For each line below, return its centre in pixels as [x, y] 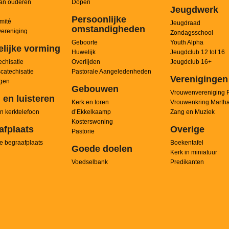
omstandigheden [108, 29]
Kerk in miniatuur [193, 152]
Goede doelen [102, 149]
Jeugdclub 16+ [191, 62]
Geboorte [84, 42]
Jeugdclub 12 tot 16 [197, 52]
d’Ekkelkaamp [91, 112]
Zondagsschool [191, 33]
